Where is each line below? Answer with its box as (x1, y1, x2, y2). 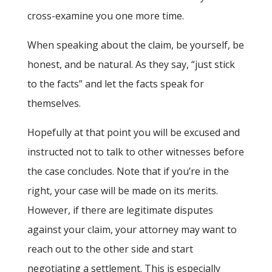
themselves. (27, 97, 81, 110)
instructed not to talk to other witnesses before (27, 145, 244, 159)
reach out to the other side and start (27, 242, 193, 256)
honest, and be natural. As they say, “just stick (27, 58, 235, 72)
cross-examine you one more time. (27, 9, 184, 23)
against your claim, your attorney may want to (27, 223, 237, 237)
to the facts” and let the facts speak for (27, 77, 204, 91)
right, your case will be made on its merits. (27, 184, 218, 198)
